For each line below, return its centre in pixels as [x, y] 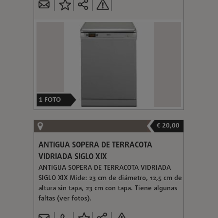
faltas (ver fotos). [65, 199]
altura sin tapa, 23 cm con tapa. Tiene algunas [108, 188]
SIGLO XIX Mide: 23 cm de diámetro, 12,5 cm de [110, 178]
